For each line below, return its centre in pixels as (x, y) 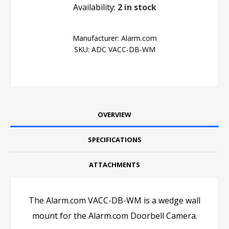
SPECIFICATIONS (114, 140)
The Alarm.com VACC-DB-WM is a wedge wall (114, 201)
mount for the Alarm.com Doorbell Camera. (114, 216)
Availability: (94, 7)
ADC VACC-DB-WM (123, 50)
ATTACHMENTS (114, 165)
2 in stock (137, 7)
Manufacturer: (96, 38)
